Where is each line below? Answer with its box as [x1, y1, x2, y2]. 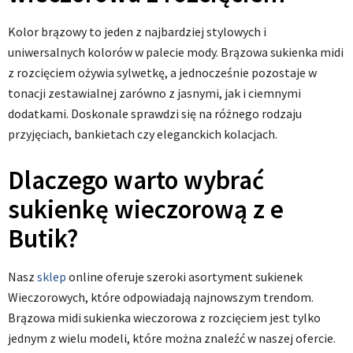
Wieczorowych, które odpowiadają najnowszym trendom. [8, 289, 314, 306]
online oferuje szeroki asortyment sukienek [66, 269, 303, 285]
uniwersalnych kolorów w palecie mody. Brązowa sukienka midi [8, 44, 344, 61]
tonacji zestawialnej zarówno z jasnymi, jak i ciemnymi [8, 85, 301, 102]
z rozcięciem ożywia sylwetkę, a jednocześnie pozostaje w [8, 65, 317, 81]
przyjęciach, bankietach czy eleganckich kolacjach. [8, 126, 277, 143]
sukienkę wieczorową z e [8, 193, 284, 226]
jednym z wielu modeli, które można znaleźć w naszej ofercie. [8, 330, 336, 347]
